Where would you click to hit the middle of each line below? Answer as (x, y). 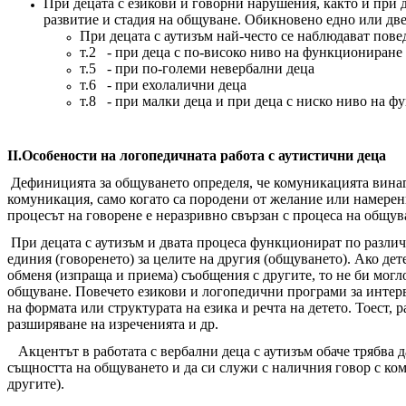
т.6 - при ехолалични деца (163, 84)
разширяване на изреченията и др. (113, 324)
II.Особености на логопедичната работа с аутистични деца (197, 155)
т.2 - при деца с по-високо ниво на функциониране (241, 52)
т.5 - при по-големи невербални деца (197, 68)
